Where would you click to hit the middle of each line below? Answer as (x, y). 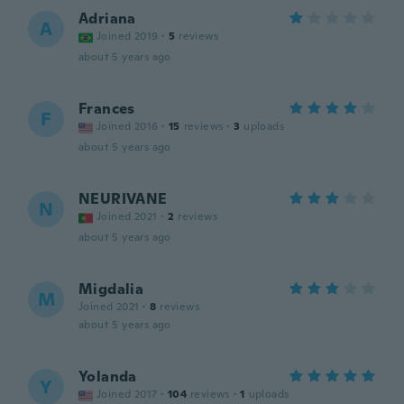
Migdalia (111, 289)
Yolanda (108, 376)
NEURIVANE (123, 199)
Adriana (107, 18)
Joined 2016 (128, 126)
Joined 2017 (127, 394)
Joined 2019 (128, 36)
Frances (107, 109)
